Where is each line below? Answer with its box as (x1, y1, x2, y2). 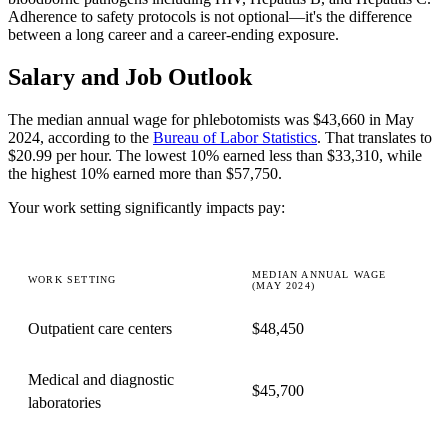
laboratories (28, 394, 101, 412)
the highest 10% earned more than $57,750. (8, 165, 282, 183)
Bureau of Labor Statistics (153, 129, 317, 147)
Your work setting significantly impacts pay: (8, 199, 285, 217)
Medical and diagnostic (28, 371, 174, 389)
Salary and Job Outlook (8, 64, 252, 91)
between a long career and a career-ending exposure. (8, 26, 339, 44)
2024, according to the (8, 129, 153, 147)
